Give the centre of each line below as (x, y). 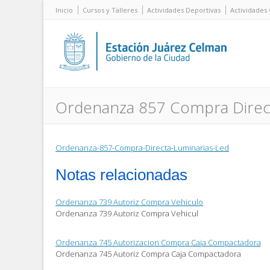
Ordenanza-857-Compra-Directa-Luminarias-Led (142, 148)
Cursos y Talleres (110, 10)
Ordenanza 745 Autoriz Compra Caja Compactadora (148, 254)
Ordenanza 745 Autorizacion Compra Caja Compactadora (158, 243)
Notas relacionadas (121, 175)
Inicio (64, 10)
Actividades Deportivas (184, 10)
